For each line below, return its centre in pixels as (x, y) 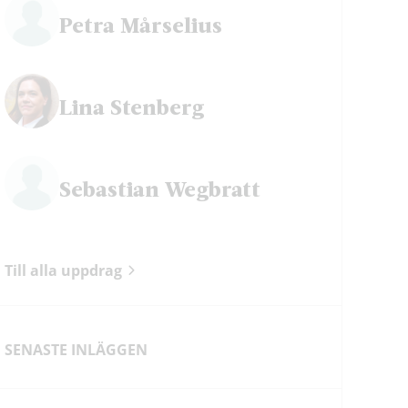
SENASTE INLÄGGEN (76, 350)
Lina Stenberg (133, 107)
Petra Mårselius (141, 25)
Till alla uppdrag (64, 271)
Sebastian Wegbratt (160, 189)
